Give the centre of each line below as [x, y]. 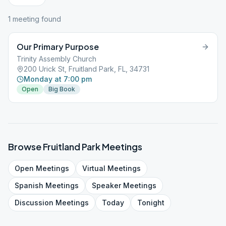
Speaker [106, 185]
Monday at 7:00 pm [58, 79]
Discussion [34, 203]
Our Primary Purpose [58, 47]
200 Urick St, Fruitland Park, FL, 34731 [87, 69]
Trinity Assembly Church [56, 59]
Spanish [29, 185]
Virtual [94, 168]
